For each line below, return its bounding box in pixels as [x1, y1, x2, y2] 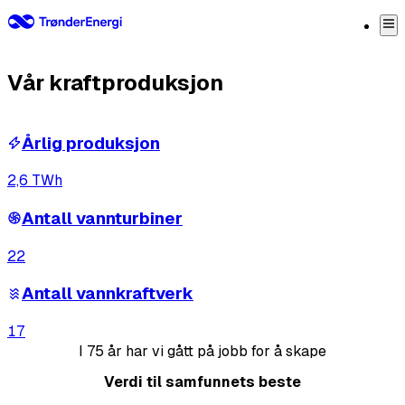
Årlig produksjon [22, 131, 160, 155]
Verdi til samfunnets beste [104, 372, 301, 392]
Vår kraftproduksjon [7, 68, 223, 97]
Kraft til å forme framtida [7, 5, 271, 33]
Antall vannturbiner [22, 206, 183, 230]
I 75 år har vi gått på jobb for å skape [79, 342, 326, 362]
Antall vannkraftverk [22, 282, 193, 306]
